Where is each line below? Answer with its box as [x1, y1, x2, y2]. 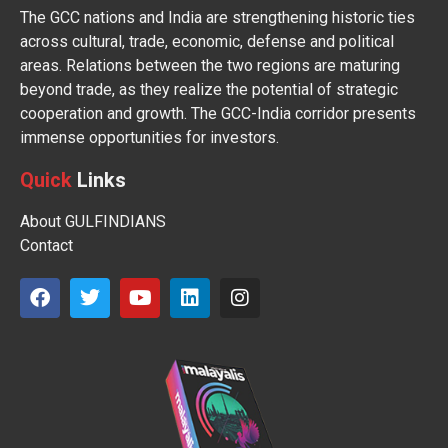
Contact [20, 236, 73, 256]
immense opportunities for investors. [20, 128, 279, 148]
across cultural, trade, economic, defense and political [20, 32, 394, 52]
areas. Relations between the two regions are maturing [20, 56, 400, 76]
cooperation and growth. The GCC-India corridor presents [20, 104, 416, 124]
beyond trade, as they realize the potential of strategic [20, 80, 398, 100]
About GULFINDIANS [20, 212, 166, 232]
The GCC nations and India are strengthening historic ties [20, 8, 415, 28]
